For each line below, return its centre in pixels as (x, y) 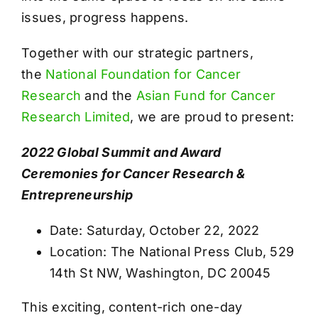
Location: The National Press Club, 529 (172, 251)
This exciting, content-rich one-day (132, 307)
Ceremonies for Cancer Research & (133, 173)
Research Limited (76, 116)
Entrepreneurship (77, 194)
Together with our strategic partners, (137, 53)
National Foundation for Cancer (143, 74)
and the (109, 95)
